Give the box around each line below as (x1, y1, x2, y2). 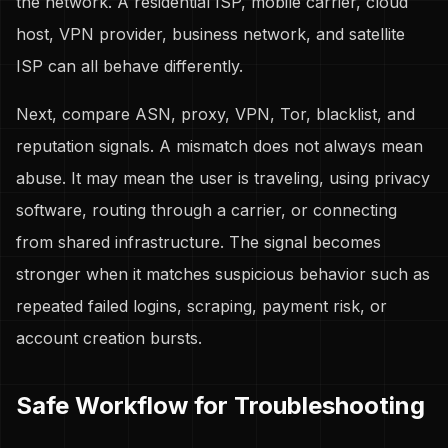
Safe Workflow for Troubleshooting (16, 391, 425, 420)
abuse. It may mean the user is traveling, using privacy (16, 168, 430, 188)
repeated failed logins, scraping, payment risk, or (16, 296, 387, 316)
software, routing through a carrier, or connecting (16, 200, 397, 220)
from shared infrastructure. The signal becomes (16, 232, 381, 252)
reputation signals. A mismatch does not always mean (16, 136, 423, 156)
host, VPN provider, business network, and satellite (16, 24, 405, 44)
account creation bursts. (16, 328, 202, 348)
